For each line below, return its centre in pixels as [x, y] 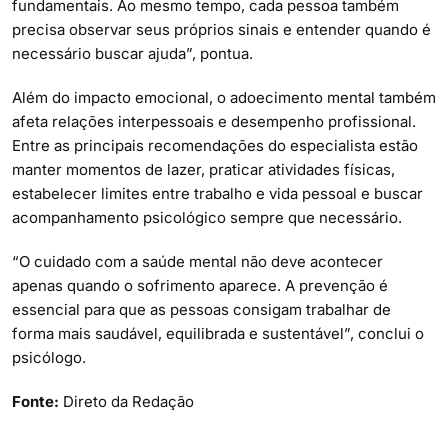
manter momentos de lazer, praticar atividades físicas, [203, 170]
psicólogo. [49, 358]
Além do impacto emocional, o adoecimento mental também [224, 98]
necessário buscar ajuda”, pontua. [132, 54]
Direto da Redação [128, 402]
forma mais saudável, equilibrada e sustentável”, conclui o [218, 334]
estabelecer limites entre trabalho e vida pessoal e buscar [217, 194]
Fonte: [37, 402]
